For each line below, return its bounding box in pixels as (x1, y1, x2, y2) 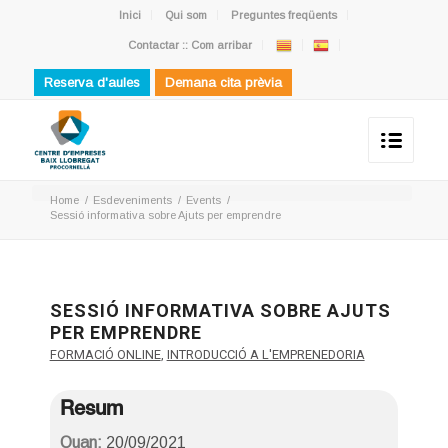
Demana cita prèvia (164, 75, 282, 90)
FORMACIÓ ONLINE (49, 347, 161, 362)
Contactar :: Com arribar (127, 39, 252, 51)
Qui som (165, 9, 208, 21)
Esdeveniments (92, 194, 172, 206)
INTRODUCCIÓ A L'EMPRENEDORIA (166, 347, 365, 362)
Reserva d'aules (43, 75, 140, 90)
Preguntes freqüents (231, 9, 338, 21)
